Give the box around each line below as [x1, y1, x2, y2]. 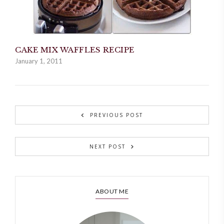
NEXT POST [89, 143, 125, 150]
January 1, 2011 [15, 57, 62, 65]
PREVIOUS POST [90, 111, 143, 119]
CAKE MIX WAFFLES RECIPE [15, 45, 134, 55]
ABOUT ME [95, 187, 128, 195]
